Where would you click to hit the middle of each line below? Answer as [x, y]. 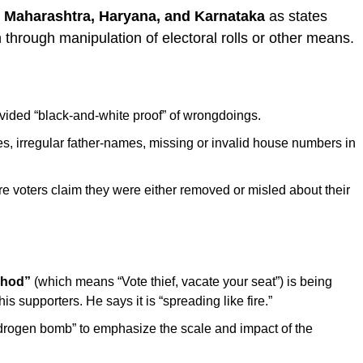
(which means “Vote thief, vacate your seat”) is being [181, 282]
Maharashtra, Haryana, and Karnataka [135, 17]
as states [296, 17]
